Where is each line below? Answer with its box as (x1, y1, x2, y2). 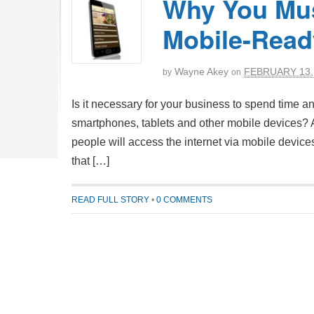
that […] (71, 155, 109, 167)
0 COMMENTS (156, 195, 212, 205)
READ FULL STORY (71, 195, 149, 205)
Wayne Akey (175, 66, 228, 77)
